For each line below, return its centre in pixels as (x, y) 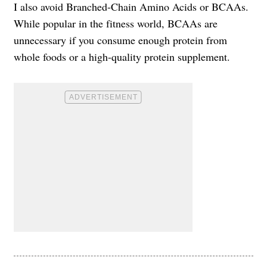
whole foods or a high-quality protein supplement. (122, 56)
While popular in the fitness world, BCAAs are (116, 23)
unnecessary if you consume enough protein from (120, 40)
